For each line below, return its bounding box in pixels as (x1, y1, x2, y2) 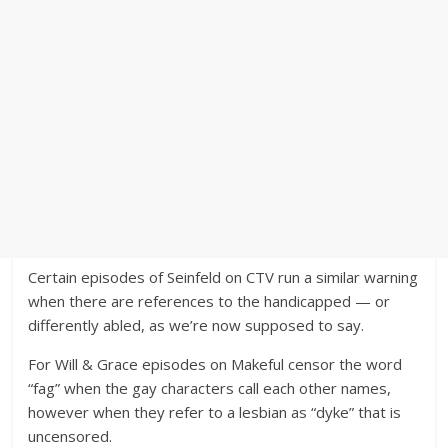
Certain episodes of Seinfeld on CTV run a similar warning (28, 267, 419, 287)
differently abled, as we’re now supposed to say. (28, 315, 365, 335)
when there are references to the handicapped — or (28, 291, 391, 311)
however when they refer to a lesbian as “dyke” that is (28, 402, 402, 422)
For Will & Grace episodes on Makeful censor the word (28, 354, 403, 374)
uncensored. (28, 426, 113, 446)
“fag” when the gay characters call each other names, (28, 378, 392, 398)
